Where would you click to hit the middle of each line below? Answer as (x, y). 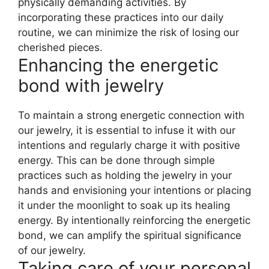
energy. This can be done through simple (116, 160)
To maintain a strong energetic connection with (131, 115)
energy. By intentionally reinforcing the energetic (134, 220)
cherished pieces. (60, 47)
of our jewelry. (52, 250)
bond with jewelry (91, 85)
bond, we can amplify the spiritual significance (130, 235)
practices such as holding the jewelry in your (125, 175)
